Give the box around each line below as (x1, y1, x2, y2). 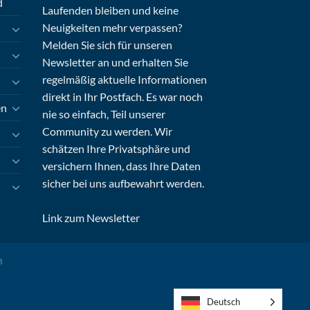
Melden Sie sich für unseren (42, 37, 172, 51)
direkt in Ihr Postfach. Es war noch (42, 89, 203, 103)
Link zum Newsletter (42, 210, 140, 224)
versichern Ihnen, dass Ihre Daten (42, 158, 201, 172)
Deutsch (207, 296, 240, 307)
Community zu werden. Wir (42, 124, 172, 138)
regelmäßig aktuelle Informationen (42, 72, 207, 86)
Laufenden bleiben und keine (42, 3, 179, 17)
